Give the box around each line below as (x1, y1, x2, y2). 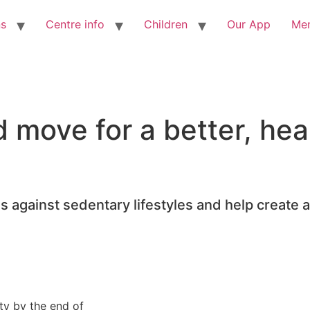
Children (144, 17, 188, 31)
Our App (227, 17, 271, 31)
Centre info (46, 17, 104, 31)
